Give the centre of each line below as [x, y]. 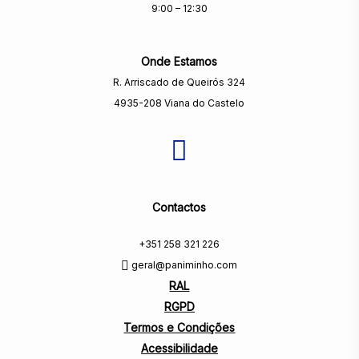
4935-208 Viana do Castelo [179, 103]
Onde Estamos [179, 62]
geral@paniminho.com [184, 265]
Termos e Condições [179, 328]
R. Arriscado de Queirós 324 [179, 83]
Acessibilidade [179, 349]
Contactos [179, 208]
